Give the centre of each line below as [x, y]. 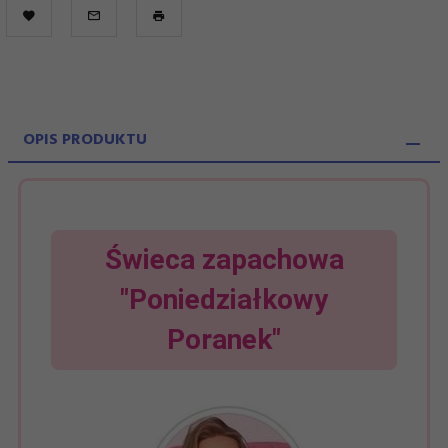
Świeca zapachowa [224, 259]
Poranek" [224, 339]
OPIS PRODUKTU [85, 140]
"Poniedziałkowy [224, 299]
